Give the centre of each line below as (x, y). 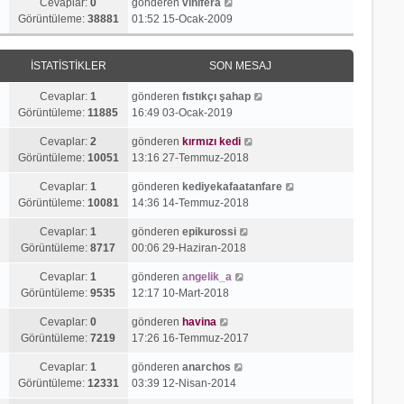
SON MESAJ (241, 65)
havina (199, 321)
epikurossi (209, 231)
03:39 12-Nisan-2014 (184, 383)
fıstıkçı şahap (216, 96)
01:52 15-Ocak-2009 (182, 18)
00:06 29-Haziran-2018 (188, 248)
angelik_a (207, 276)
